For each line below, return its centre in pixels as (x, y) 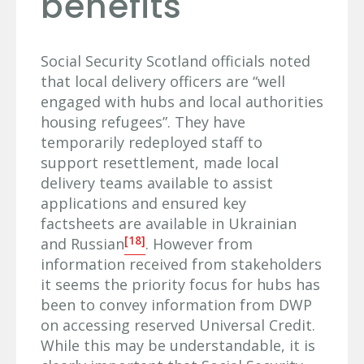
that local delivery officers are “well (163, 82)
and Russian (82, 244)
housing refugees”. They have (143, 122)
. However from (199, 244)
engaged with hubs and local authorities (182, 102)
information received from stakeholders (181, 264)
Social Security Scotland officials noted (175, 61)
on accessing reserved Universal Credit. (178, 325)
